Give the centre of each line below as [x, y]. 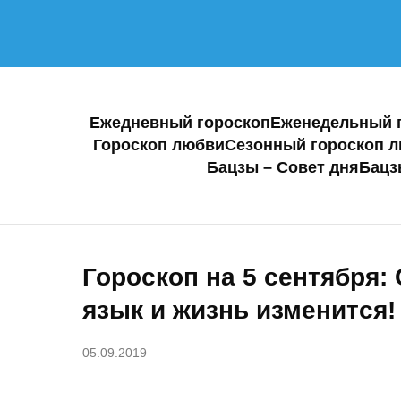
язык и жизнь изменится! [239, 310]
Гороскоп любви [159, 145]
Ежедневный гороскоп [180, 123]
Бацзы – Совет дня [282, 167]
